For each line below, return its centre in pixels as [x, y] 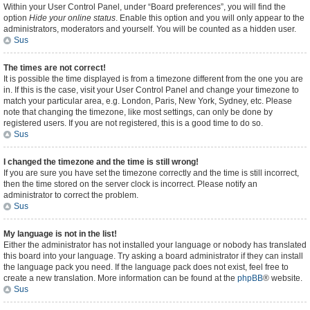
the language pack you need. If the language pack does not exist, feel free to [146, 267]
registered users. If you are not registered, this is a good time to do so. [133, 123]
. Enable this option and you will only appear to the [210, 18]
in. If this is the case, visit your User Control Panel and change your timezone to [151, 90]
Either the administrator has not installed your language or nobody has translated [155, 245]
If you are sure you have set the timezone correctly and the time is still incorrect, [151, 173]
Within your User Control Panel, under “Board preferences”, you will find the [145, 7]
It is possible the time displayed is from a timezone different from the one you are [153, 79]
